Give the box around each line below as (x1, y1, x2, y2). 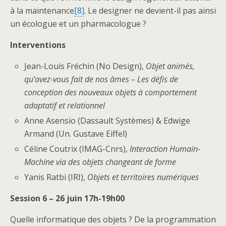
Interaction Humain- (130, 143, 201, 154)
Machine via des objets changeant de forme (24, 156, 177, 167)
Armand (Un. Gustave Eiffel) (24, 128, 128, 139)
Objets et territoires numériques (87, 172, 199, 183)
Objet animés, (146, 60, 195, 72)
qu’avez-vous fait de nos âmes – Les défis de (24, 73, 179, 85)
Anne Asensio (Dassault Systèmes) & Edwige (24, 115, 191, 126)
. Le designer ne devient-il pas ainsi (84, 5, 216, 16)
